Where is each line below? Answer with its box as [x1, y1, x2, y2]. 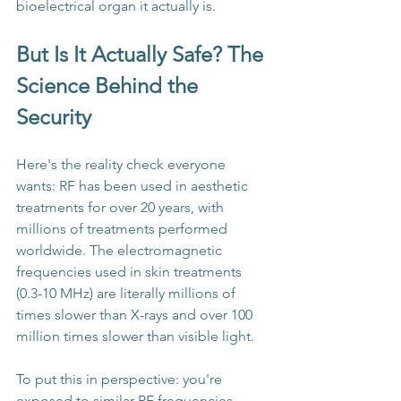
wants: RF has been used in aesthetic [16, 177, 252, 195]
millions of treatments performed [16, 220, 231, 238]
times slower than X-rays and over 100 [16, 306, 256, 324]
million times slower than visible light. [16, 328, 254, 346]
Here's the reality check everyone [16, 156, 229, 174]
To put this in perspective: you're [16, 371, 226, 388]
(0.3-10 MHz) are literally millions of [16, 285, 239, 303]
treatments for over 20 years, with [16, 199, 227, 217]
